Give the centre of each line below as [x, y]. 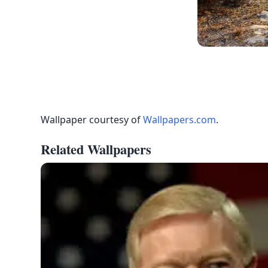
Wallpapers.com [179, 119]
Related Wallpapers [96, 150]
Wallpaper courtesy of [92, 119]
